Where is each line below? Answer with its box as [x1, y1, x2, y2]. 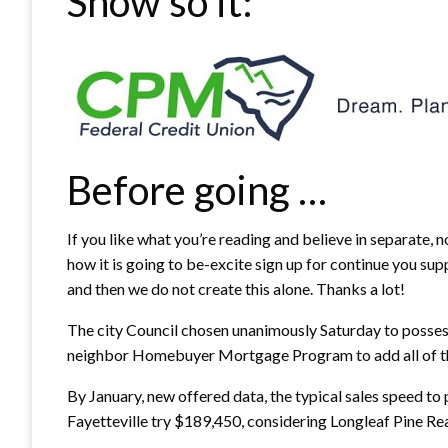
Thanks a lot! [313, 278, 405, 298]
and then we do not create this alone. [67, 278, 313, 298]
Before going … [67, 165, 327, 214]
